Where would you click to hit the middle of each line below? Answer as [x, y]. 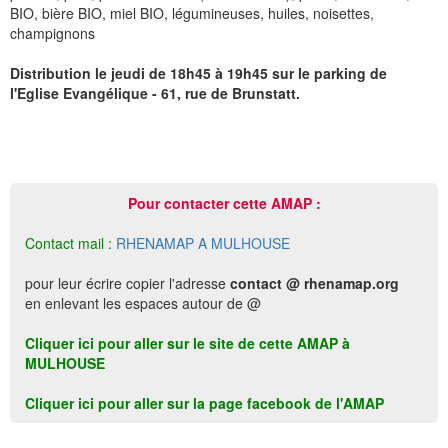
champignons [52, 33]
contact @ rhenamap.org [314, 283]
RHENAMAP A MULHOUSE [203, 243]
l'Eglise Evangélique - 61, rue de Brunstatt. [155, 93]
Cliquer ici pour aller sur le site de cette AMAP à [187, 343]
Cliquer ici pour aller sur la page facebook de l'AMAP [204, 403]
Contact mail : [68, 243]
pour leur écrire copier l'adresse [127, 283]
